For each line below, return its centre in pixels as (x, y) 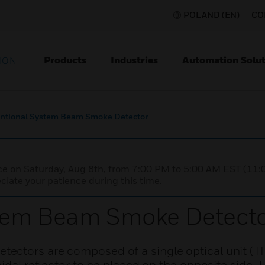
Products (65, 60)
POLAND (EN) (211, 14)
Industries (134, 60)
